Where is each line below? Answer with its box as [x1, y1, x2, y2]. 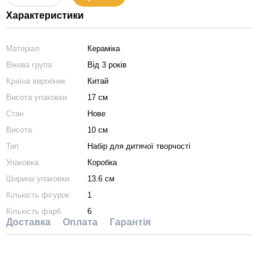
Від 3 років [87, 60, 127, 69]
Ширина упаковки [6, 174, 69, 183]
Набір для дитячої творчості [87, 142, 190, 151]
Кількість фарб [6, 207, 61, 216]
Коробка [87, 158, 117, 167]
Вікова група [6, 60, 52, 69]
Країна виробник [6, 77, 66, 86]
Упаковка [6, 158, 39, 167]
